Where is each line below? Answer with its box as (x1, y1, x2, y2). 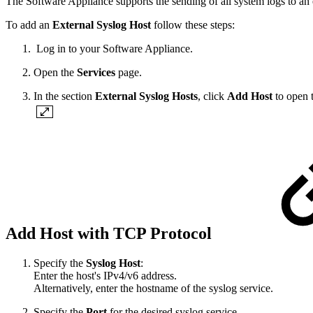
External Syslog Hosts (95, 89, 198, 102)
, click (198, 89, 227, 102)
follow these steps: (154, 18, 235, 31)
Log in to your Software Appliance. (34, 42, 193, 54)
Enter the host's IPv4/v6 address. (34, 270, 177, 282)
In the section (34, 89, 95, 102)
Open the (34, 66, 77, 78)
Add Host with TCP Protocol (6, 224, 216, 243)
